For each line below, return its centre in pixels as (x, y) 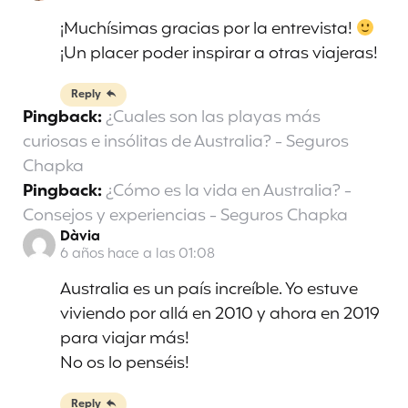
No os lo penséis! (125, 364)
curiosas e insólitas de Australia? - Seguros (186, 143)
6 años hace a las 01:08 (138, 255)
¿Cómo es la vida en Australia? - (229, 192)
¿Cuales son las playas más (213, 118)
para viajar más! (125, 339)
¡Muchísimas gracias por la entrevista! (208, 30)
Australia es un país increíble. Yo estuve (209, 290)
